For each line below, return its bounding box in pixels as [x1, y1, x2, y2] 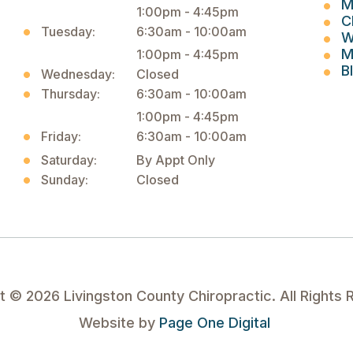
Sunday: [40, 172, 88, 188]
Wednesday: [40, 66, 115, 82]
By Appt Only [136, 152, 215, 168]
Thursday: [40, 86, 100, 102]
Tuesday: [40, 24, 95, 39]
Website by [79, 314, 159, 331]
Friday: [40, 128, 81, 144]
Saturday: [40, 152, 97, 168]
